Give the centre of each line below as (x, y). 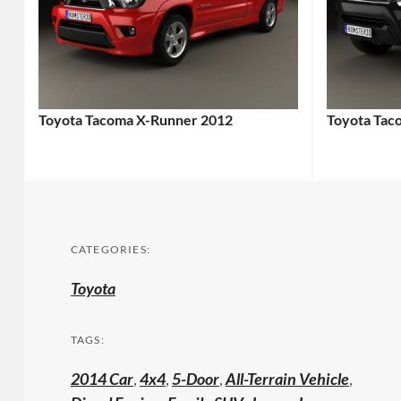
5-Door (195, 378)
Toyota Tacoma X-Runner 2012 (135, 119)
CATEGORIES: (111, 249)
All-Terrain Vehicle (287, 378)
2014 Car (102, 378)
